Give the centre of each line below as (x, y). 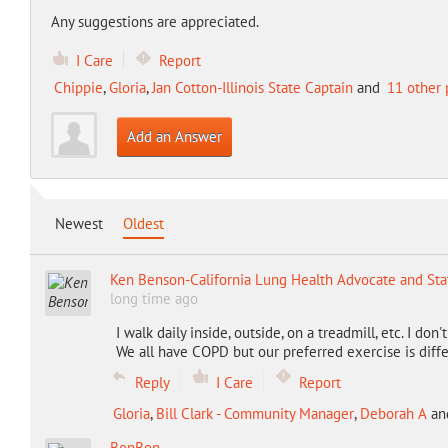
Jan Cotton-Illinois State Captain (252, 87)
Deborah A (393, 413)
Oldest (143, 223)
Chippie (78, 87)
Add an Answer (174, 136)
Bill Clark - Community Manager (254, 413)
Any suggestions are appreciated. (154, 21)
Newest (78, 223)
